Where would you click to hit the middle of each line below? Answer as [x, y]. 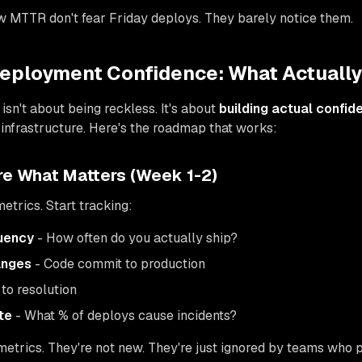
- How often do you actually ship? [136, 238]
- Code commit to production [118, 264]
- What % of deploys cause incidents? [124, 316]
